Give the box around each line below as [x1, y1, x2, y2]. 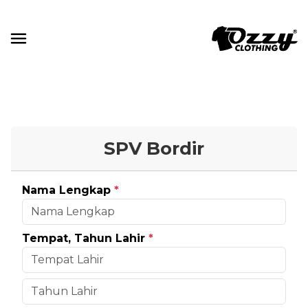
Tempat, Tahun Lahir [22, 232, 148, 245]
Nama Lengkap [22, 184, 114, 197]
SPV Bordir [104, 137, 204, 159]
